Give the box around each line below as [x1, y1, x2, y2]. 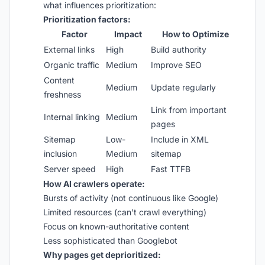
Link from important [151, 105, 227, 115]
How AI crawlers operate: [43, 179, 145, 189]
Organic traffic [44, 60, 99, 70]
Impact [114, 29, 142, 39]
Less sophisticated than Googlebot [43, 235, 177, 245]
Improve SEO [151, 60, 202, 70]
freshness [44, 89, 81, 99]
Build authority [151, 44, 206, 54]
